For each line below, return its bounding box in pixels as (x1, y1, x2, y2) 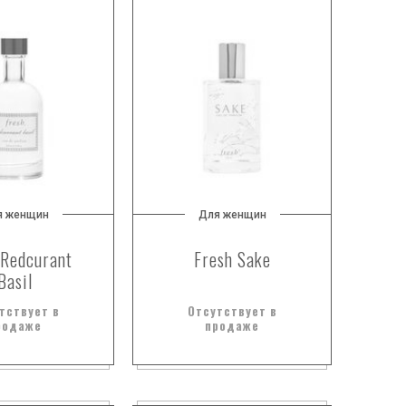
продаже (205, 316, 259, 334)
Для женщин (198, 208, 266, 221)
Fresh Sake (193, 246, 271, 273)
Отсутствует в (187, 302, 277, 320)
